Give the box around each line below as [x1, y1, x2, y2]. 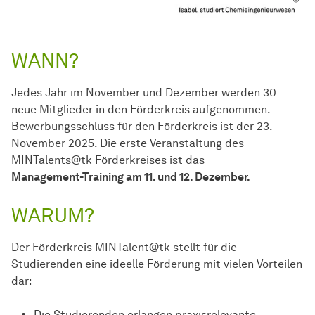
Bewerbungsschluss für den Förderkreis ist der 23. [11, 119, 272, 133]
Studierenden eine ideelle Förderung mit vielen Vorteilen [11, 257, 302, 271]
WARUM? [11, 202, 94, 227]
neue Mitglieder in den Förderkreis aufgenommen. [11, 102, 270, 116]
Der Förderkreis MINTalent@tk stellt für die [11, 240, 237, 254]
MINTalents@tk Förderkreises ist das [11, 153, 205, 167]
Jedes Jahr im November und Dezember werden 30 [11, 85, 276, 99]
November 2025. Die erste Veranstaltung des [11, 136, 244, 150]
